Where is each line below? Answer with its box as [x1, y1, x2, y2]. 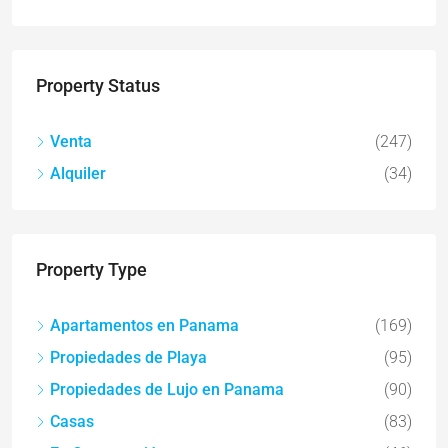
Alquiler [50, 164, 106, 184]
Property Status [36, 75, 160, 97]
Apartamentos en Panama [50, 316, 239, 336]
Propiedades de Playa [50, 348, 207, 368]
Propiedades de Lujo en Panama [50, 380, 284, 400]
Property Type [36, 259, 147, 281]
